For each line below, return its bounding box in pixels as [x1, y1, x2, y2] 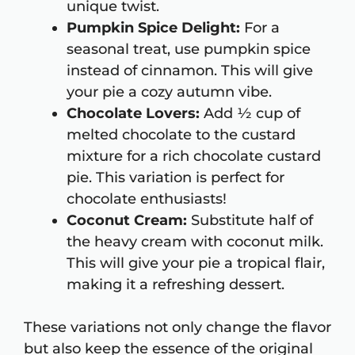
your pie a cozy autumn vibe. [67, 83, 272, 101]
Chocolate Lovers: [67, 105, 200, 123]
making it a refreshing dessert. [67, 276, 284, 294]
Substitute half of [187, 212, 313, 230]
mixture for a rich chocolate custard [67, 147, 321, 166]
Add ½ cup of [200, 105, 300, 123]
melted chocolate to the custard [67, 126, 296, 144]
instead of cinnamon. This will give [67, 62, 313, 80]
